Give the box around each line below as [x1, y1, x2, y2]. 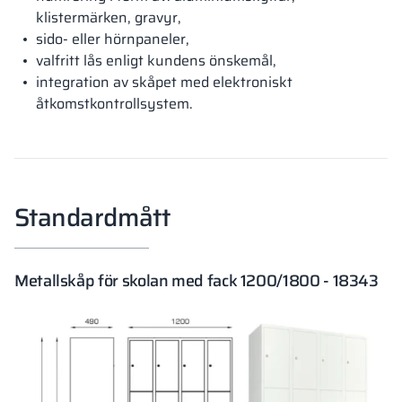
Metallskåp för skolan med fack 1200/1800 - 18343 [14, 267, 379, 293]
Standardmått [14, 197, 170, 237]
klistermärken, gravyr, [36, 5, 181, 29]
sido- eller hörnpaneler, [36, 27, 189, 50]
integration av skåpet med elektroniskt [36, 70, 293, 93]
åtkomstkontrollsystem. [36, 92, 193, 115]
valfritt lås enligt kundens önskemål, [36, 48, 276, 72]
